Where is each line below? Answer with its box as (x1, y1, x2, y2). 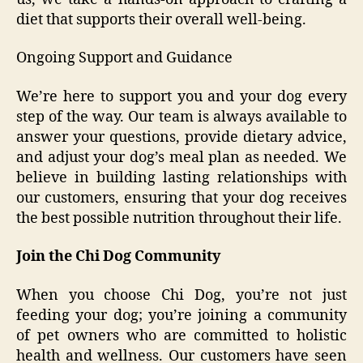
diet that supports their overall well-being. (16, 10, 306, 29)
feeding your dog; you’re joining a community (16, 305, 347, 325)
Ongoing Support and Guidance (16, 49, 233, 68)
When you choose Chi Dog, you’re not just (16, 285, 347, 305)
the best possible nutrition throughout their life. (16, 208, 342, 228)
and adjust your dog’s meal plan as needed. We (16, 147, 347, 167)
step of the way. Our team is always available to (16, 107, 347, 126)
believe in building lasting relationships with (16, 168, 347, 187)
